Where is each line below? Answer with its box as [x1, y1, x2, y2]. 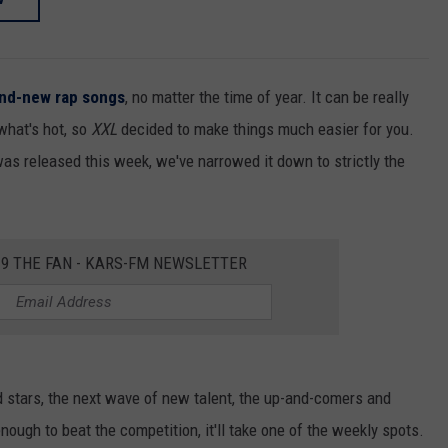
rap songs [55, 87, 125, 108]
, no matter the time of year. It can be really [125, 87, 409, 108]
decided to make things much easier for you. [117, 119, 414, 140]
